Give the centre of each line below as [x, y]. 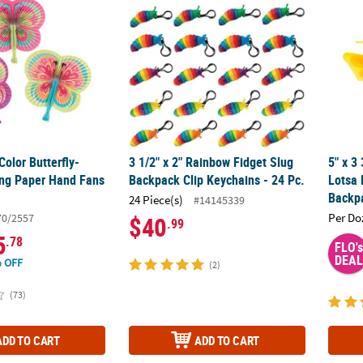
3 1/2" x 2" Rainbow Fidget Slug [211, 162]
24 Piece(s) [156, 199]
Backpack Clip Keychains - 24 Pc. [217, 180]
